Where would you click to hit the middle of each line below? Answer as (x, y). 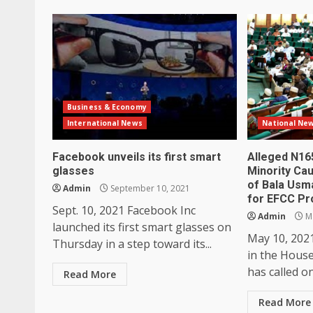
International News (105, 123)
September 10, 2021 (149, 188)
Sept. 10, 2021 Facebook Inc (124, 210)
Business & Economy (107, 107)
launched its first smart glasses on (142, 227)
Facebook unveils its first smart (137, 156)
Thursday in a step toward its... (132, 243)
